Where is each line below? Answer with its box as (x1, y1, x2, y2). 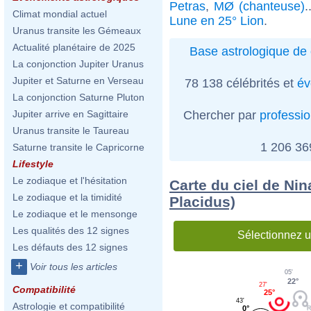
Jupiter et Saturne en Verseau (12, 75, 144, 86)
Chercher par (183, 108, 260, 122)
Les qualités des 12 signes (12, 225, 129, 236)
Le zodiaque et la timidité (12, 192, 122, 203)
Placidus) (169, 193, 235, 210)
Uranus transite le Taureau (12, 125, 129, 136)
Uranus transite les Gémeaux (12, 25, 141, 36)
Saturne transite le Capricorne (12, 142, 144, 153)
